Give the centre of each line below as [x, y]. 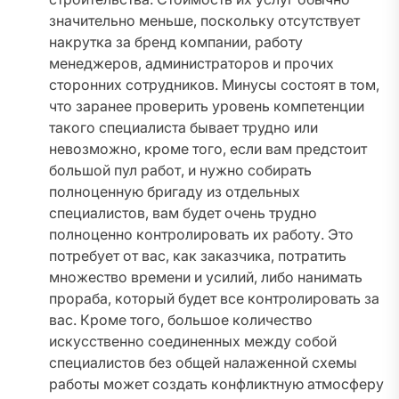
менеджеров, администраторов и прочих [191, 64]
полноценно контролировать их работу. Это [201, 235]
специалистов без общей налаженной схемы [203, 363]
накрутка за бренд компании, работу [176, 42]
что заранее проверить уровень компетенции [207, 106]
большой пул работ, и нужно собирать [180, 171]
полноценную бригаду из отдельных [175, 192]
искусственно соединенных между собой [193, 342]
